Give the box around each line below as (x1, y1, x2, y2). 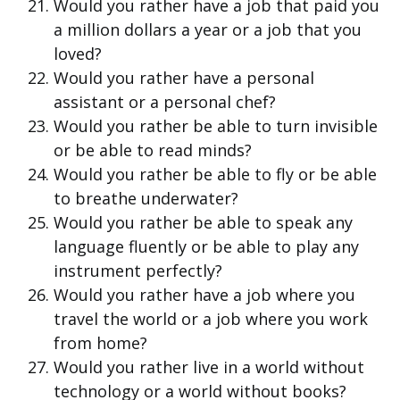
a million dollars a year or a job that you (54, 19, 362, 41)
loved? (54, 43, 102, 65)
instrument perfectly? (54, 260, 222, 282)
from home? (54, 332, 147, 354)
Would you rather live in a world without (54, 356, 364, 379)
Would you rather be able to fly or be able (54, 163, 377, 186)
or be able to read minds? (54, 139, 252, 162)
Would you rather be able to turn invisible (54, 115, 378, 137)
